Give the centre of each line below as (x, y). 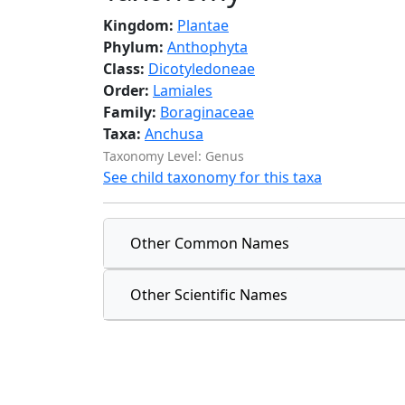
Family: (130, 112)
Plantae (203, 25)
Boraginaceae (207, 112)
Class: (126, 69)
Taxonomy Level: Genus (174, 156)
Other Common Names (210, 243)
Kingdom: (138, 25)
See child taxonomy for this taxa (212, 177)
